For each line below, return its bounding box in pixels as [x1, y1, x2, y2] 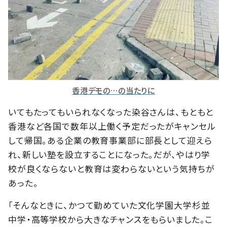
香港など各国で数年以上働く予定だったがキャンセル [8, 120, 216, 133]
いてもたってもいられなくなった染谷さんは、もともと [8, 105, 214, 119]
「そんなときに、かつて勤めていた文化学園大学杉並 [8, 199, 210, 212]
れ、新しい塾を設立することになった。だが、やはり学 [8, 148, 211, 161]
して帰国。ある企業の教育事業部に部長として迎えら [8, 134, 212, 147]
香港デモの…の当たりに [71, 85, 156, 96]
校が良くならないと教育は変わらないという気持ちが [8, 162, 215, 175]
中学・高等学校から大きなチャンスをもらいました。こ [8, 213, 213, 226]
